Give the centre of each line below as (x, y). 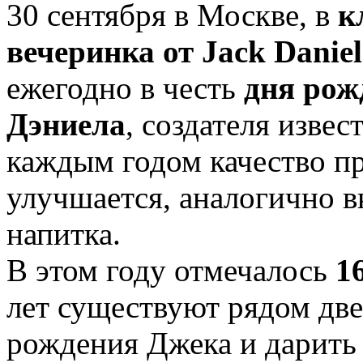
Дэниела (66, 124)
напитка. (64, 233)
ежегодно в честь (125, 88)
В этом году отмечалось (171, 270)
